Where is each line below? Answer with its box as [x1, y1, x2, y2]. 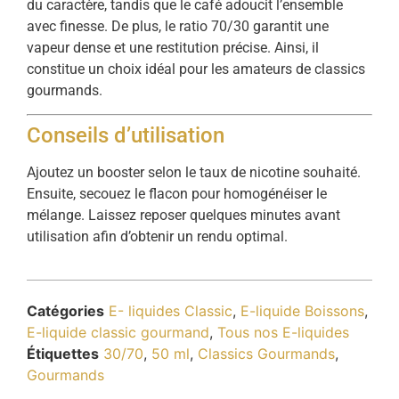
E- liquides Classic [109, 302, 232, 321]
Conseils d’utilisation [27, 122, 224, 148]
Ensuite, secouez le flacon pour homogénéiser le [27, 184, 327, 202]
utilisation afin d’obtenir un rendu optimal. [27, 227, 288, 245]
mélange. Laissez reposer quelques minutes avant [27, 206, 340, 224]
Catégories [27, 302, 104, 321]
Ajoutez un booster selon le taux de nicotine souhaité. [27, 163, 361, 181]
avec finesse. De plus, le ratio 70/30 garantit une [27, 17, 329, 35]
